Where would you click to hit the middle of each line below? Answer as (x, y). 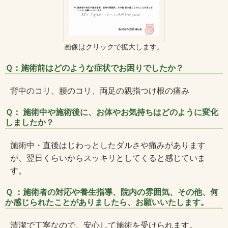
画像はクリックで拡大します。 (114, 47)
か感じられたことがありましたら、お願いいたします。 (107, 202)
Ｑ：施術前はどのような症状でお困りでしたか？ (94, 68)
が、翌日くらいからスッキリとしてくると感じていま (108, 158)
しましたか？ (30, 122)
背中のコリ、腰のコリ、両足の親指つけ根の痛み (100, 91)
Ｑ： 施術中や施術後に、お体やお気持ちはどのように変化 (112, 112)
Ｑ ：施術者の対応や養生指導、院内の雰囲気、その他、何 (112, 192)
